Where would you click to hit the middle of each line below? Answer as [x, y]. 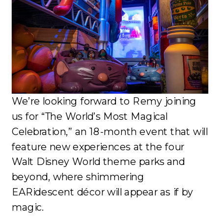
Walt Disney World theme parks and [98, 162]
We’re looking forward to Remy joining [104, 101]
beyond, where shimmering [78, 177]
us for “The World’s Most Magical [90, 116]
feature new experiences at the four [98, 146]
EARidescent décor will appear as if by [102, 192]
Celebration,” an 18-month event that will [110, 131]
